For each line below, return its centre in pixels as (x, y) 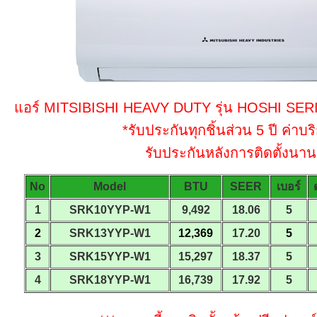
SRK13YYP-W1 (110, 233)
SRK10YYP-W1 (110, 210)
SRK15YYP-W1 (110, 257)
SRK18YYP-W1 (110, 280)
